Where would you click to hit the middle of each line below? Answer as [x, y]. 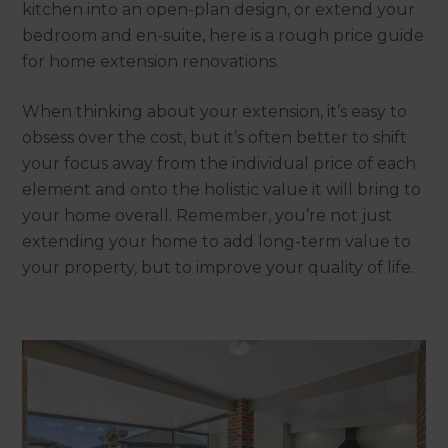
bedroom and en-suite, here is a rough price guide [223, 35]
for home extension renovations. [151, 61]
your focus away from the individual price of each [219, 163]
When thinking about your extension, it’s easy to [215, 111]
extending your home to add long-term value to [217, 241]
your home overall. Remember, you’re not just [207, 215]
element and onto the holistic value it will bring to [222, 189]
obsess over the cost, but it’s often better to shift [215, 137]
